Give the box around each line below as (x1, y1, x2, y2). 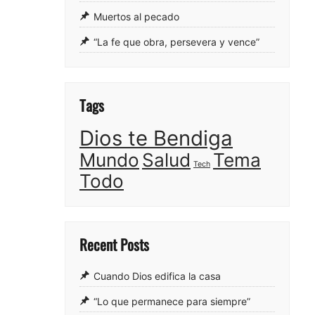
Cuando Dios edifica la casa (94, 270, 221, 283)
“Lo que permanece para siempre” (94, 295, 250, 308)
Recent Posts (79, 233, 149, 255)
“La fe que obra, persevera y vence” (94, 36, 259, 49)
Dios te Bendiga (79, 125, 233, 150)
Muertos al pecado (94, 11, 179, 23)
